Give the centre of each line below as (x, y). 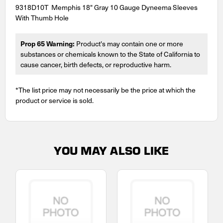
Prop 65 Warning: (48, 43)
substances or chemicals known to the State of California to (110, 54)
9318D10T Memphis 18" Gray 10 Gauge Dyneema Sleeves (107, 7)
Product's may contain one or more (129, 43)
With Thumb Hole (42, 17)
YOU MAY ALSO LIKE (111, 150)
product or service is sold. (55, 100)
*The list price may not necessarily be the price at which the (106, 90)
